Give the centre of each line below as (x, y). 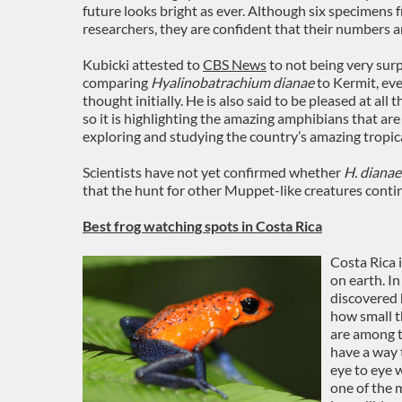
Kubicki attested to (143, 64)
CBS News (235, 64)
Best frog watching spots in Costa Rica (202, 226)
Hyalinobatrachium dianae (232, 82)
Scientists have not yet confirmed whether (213, 172)
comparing (117, 82)
